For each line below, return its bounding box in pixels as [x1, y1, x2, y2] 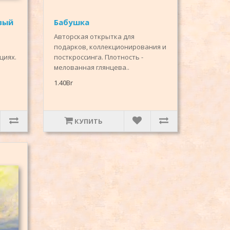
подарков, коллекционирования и [53, 42, 166, 52]
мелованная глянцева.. [53, 63, 129, 72]
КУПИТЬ [74, 117, 103, 126]
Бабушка [53, 17, 89, 28]
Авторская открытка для [53, 32, 135, 42]
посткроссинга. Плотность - [53, 52, 143, 62]
